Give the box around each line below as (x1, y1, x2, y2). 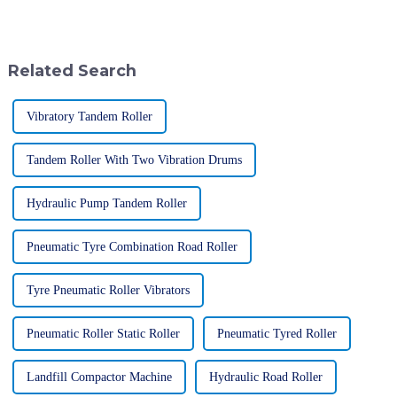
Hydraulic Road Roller (208, 370, 323, 385)
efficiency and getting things (27, 17, 166, 31)
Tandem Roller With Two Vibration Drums (26, 153, 242, 167)
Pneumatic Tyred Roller (216, 327, 337, 341)
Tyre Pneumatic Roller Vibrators (26, 284, 190, 298)
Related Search (7, 61, 136, 81)
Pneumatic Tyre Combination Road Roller (26, 240, 237, 254)
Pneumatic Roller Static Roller (26, 327, 180, 341)
